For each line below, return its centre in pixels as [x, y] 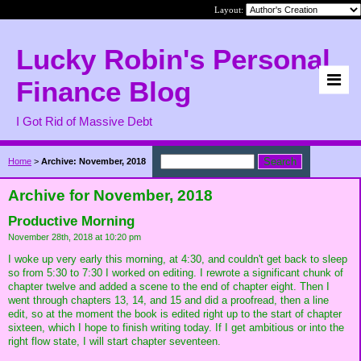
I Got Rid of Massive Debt [84, 121]
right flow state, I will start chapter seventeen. [114, 341]
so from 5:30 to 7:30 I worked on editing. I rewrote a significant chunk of [176, 272]
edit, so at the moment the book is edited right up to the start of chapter [175, 313]
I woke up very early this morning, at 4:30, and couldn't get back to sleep [178, 259]
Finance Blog [104, 91]
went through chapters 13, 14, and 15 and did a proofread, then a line [168, 300]
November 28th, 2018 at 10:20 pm [75, 237]
